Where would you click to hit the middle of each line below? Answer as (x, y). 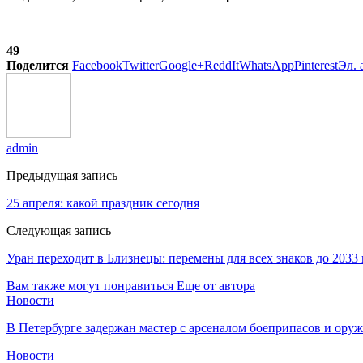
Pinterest (316, 65)
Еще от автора (216, 285)
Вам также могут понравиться (90, 285)
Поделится (38, 65)
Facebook (97, 65)
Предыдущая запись (62, 175)
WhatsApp (267, 65)
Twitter (141, 65)
